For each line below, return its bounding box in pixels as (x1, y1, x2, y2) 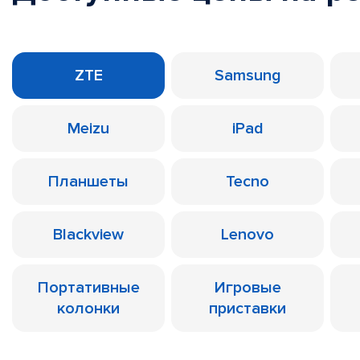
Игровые (214, 278, 281, 297)
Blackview (53, 225, 124, 244)
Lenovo (221, 225, 274, 244)
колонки (57, 299, 120, 318)
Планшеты (48, 172, 129, 191)
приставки (209, 299, 286, 318)
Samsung (214, 66, 281, 85)
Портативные (37, 278, 140, 297)
